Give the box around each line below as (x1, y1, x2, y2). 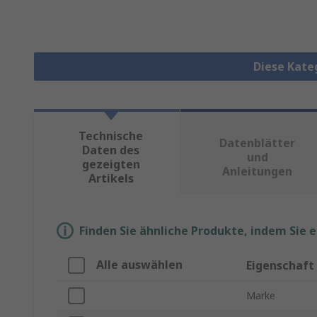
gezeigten (81, 156, 140, 173)
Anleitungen (222, 163, 293, 180)
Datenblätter (219, 135, 296, 151)
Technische (79, 128, 144, 144)
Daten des (82, 142, 140, 158)
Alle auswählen (96, 257, 183, 273)
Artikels (88, 171, 134, 187)
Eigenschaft (246, 258, 314, 274)
